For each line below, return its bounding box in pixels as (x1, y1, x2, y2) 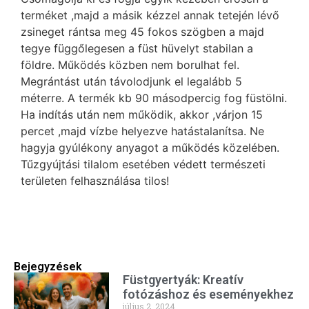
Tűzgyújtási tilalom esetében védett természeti (21, 157, 266, 171)
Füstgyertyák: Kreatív (123, 272, 244, 288)
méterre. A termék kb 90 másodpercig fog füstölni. (21, 90, 287, 105)
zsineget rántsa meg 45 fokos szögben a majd (21, 24, 264, 39)
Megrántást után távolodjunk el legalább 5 (21, 74, 242, 88)
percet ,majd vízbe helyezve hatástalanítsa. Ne (21, 123, 264, 138)
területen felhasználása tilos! (21, 173, 169, 188)
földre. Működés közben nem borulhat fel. (21, 57, 239, 72)
